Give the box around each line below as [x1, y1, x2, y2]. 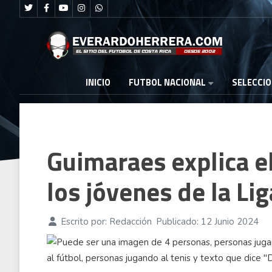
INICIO [86, 75, 110, 90]
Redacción [109, 216, 152, 228]
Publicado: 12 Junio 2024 [155, 216, 259, 228]
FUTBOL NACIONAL [129, 75, 206, 89]
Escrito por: [58, 216, 109, 228]
